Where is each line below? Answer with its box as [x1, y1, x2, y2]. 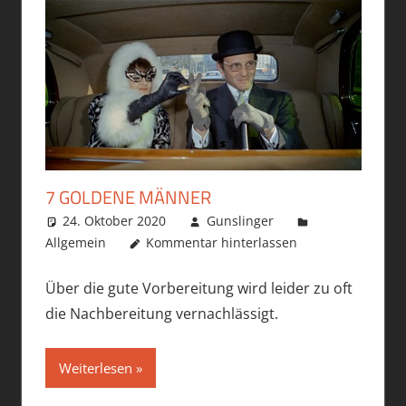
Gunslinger [206, 212, 274, 230]
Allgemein [44, 234, 106, 252]
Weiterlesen [58, 359, 132, 378]
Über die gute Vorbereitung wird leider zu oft [44, 278, 353, 299]
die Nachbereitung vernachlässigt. [44, 304, 278, 324]
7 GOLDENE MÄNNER [44, 183, 211, 212]
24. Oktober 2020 [63, 212, 167, 230]
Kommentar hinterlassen [146, 234, 298, 252]
